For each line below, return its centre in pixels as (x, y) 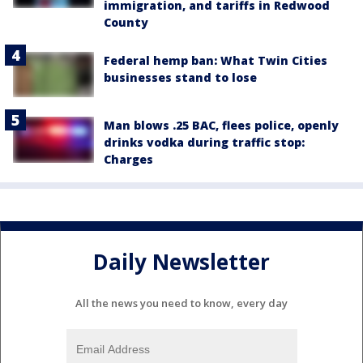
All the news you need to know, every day (181, 303)
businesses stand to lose (180, 78)
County (126, 23)
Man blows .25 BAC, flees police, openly (221, 126)
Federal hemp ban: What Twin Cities (216, 61)
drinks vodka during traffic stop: (204, 143)
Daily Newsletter (181, 261)
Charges (128, 160)
